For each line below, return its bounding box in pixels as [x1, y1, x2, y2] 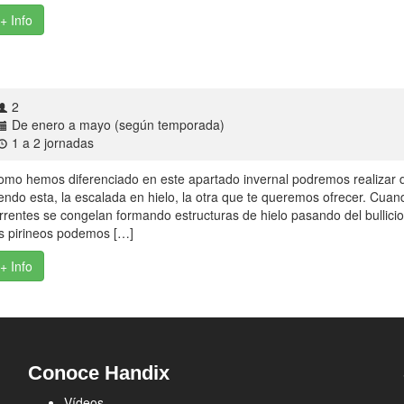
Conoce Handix [27, 362, 170, 384]
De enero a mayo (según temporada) [12, 115, 225, 133]
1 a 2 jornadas [12, 133, 95, 151]
